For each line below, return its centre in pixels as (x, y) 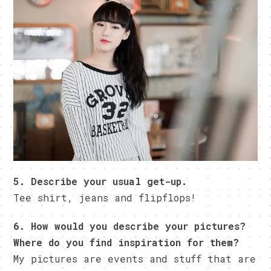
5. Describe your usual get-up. (100, 181)
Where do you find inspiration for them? (126, 243)
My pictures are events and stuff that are (135, 259)
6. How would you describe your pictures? (130, 226)
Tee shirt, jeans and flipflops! (105, 198)
